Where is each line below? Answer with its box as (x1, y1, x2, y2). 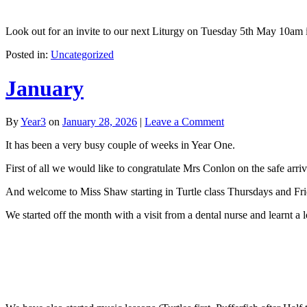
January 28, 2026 (62, 116, 137, 128)
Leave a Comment (145, 116, 224, 128)
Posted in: (5, 49, 51, 61)
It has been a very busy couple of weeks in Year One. (5, 139, 235, 151)
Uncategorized (51, 49, 114, 61)
